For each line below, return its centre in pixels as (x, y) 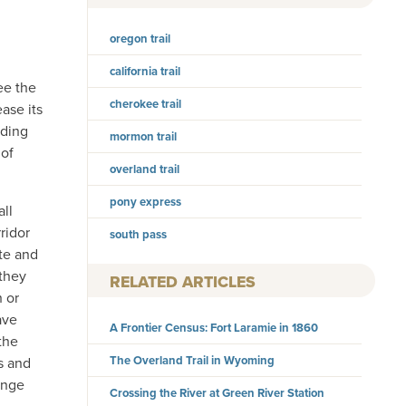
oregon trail (140, 38)
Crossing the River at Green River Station (217, 393)
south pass (139, 234)
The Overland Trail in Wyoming (193, 361)
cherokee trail (146, 103)
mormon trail (144, 136)
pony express (146, 201)
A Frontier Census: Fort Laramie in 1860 (214, 328)
